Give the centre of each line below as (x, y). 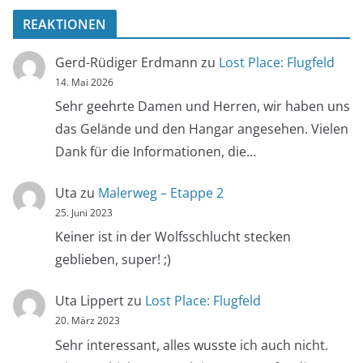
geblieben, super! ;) (113, 260)
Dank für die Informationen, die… (156, 152)
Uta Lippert (90, 300)
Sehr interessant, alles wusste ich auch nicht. (192, 345)
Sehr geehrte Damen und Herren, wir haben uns (203, 107)
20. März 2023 (88, 320)
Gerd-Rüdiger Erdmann (126, 62)
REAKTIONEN (65, 24)
